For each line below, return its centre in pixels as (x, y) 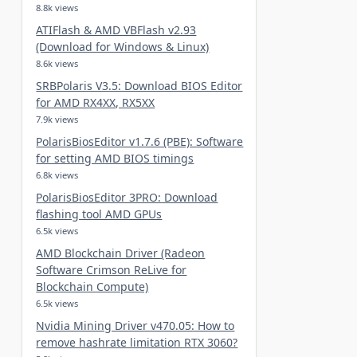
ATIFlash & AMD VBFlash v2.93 (116, 29)
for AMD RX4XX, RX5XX (96, 102)
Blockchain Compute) (92, 286)
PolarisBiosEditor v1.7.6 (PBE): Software (140, 141)
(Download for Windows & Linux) (123, 46)
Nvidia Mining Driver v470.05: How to (135, 325)
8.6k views (57, 63)
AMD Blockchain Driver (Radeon (121, 253)
